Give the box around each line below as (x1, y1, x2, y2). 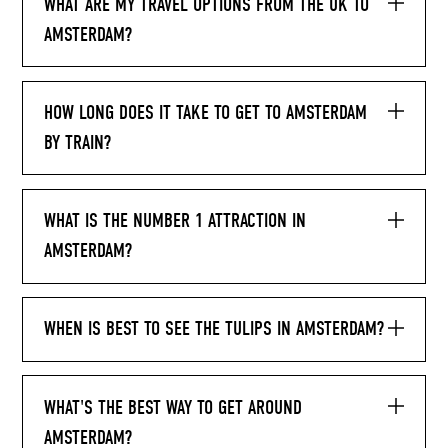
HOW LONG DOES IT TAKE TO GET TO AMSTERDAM (43, 100, 367, 124)
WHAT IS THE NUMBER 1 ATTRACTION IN (43, 209, 306, 233)
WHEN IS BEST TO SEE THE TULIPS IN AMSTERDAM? (43, 317, 384, 341)
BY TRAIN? (43, 130, 111, 154)
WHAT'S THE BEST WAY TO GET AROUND (43, 395, 302, 419)
